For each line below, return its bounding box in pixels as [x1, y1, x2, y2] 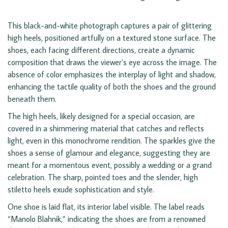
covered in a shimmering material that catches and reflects [8, 123, 204, 134]
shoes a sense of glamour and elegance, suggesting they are [8, 148, 210, 158]
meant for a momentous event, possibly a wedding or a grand [8, 160, 212, 170]
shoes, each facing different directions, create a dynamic [8, 45, 195, 55]
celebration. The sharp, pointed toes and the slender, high [8, 172, 198, 183]
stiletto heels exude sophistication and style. [8, 184, 154, 195]
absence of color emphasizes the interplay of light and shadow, [8, 69, 216, 80]
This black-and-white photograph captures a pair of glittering [8, 20, 212, 31]
